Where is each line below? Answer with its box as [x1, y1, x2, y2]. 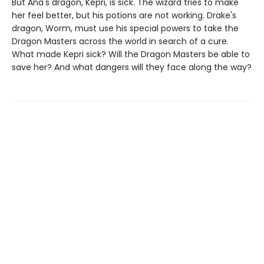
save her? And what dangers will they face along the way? [12, 61, 252, 73]
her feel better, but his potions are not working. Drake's [12, 9, 236, 21]
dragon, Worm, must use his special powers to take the [12, 22, 239, 34]
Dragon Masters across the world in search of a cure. [12, 35, 229, 47]
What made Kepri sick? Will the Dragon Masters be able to [12, 48, 250, 60]
